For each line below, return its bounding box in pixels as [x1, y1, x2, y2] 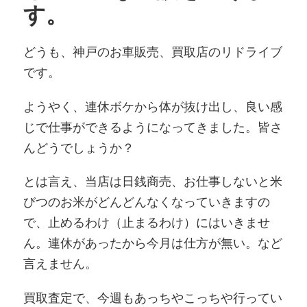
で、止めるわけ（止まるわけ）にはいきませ [23, 214, 270, 230]
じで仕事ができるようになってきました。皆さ [23, 119, 282, 134]
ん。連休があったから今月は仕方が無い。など [23, 235, 282, 251]
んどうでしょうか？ [23, 139, 134, 155]
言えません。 [23, 256, 97, 271]
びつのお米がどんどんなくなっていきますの [23, 194, 270, 210]
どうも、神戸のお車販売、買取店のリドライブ [23, 43, 282, 59]
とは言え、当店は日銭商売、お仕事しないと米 [23, 173, 282, 189]
